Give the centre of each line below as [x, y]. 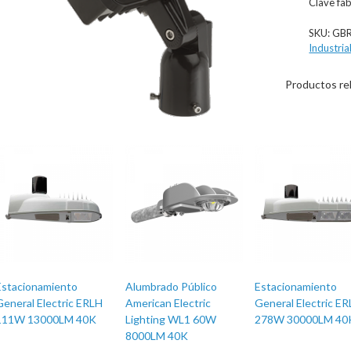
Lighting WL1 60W [170, 319]
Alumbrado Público [171, 286]
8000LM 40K [156, 335]
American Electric [168, 302]
